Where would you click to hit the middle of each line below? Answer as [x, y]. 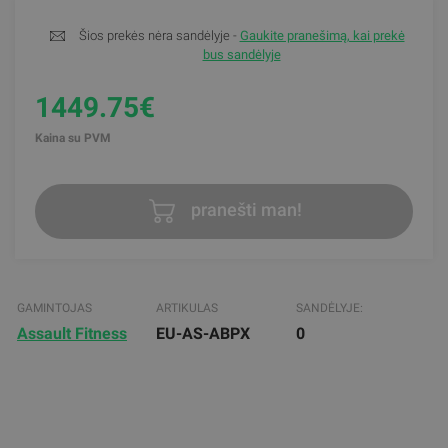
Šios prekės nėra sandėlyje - [159, 35]
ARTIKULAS [187, 307]
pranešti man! [244, 210]
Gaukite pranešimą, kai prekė [322, 35]
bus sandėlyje [241, 54]
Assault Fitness [72, 333]
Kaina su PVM [73, 138]
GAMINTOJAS [54, 307]
